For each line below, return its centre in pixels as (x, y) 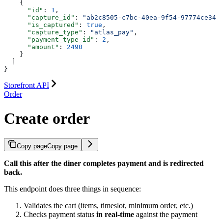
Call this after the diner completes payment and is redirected (104, 164)
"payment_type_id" (49, 40)
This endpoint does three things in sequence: (72, 189)
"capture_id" (39, 18)
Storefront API (27, 85)
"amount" (31, 47)
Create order (47, 118)
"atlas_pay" (112, 32)
